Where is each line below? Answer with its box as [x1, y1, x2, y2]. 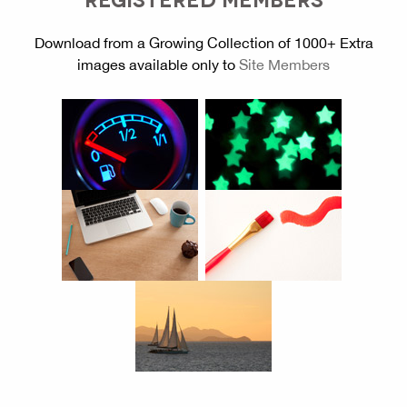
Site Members [239, 56, 330, 74]
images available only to [77, 56, 239, 74]
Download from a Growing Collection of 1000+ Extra [34, 35, 373, 52]
